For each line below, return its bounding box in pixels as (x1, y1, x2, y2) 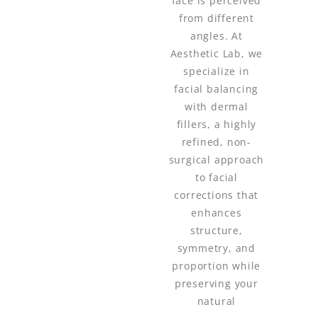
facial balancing (174, 82, 259, 96)
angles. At (190, 29, 243, 43)
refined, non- (181, 135, 252, 149)
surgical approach (168, 153, 265, 167)
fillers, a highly (176, 117, 257, 132)
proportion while (172, 259, 261, 273)
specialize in (183, 64, 250, 79)
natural (197, 294, 236, 309)
